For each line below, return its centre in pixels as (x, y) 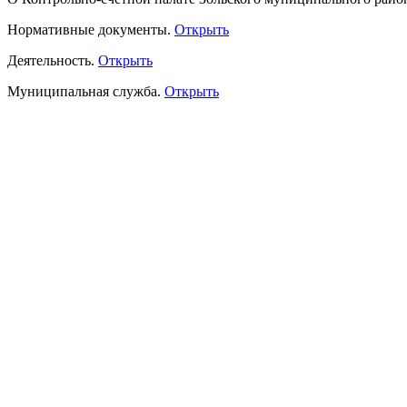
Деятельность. (53, 61)
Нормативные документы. (91, 30)
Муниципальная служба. (86, 92)
